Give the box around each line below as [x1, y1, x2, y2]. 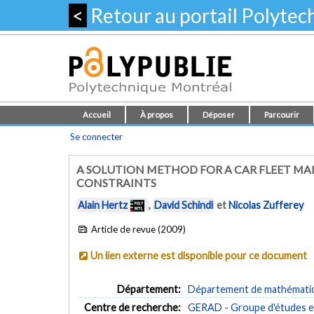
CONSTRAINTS [76, 176, 156, 189]
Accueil [83, 110, 111, 119]
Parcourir [264, 110, 299, 119]
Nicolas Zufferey [228, 199, 303, 212]
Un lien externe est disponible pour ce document [90, 249, 308, 261]
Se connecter [70, 131, 123, 142]
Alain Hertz [78, 199, 128, 212]
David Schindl [154, 199, 213, 212]
